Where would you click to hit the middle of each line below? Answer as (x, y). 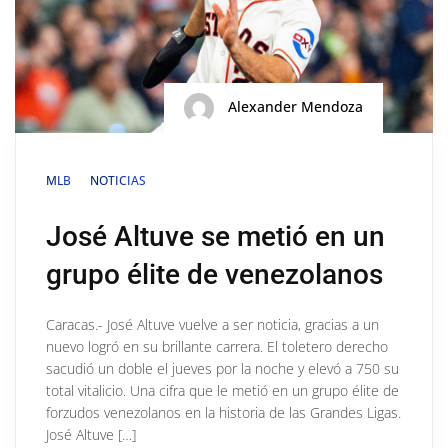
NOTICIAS (118, 181)
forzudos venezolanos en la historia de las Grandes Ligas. (223, 413)
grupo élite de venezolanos (214, 275)
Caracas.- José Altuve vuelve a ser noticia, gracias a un (212, 325)
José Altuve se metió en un (215, 237)
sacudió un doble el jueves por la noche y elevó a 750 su (222, 369)
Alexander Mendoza (293, 107)
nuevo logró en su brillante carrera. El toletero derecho (217, 347)
